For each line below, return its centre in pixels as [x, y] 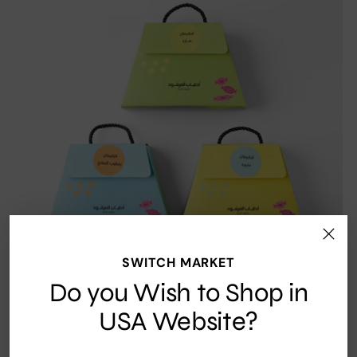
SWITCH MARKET [178, 262]
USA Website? [178, 321]
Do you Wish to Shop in [178, 292]
